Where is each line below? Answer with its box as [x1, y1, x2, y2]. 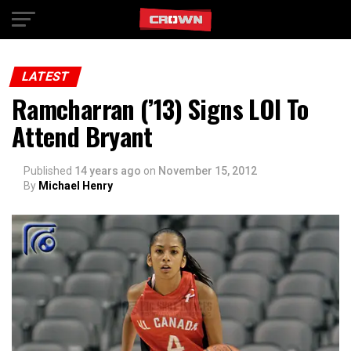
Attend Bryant [12, 118, 153, 154]
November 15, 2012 [158, 165, 257, 177]
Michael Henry [38, 179, 113, 192]
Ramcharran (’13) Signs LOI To [12, 90, 309, 127]
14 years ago [74, 165, 141, 177]
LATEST [20, 69, 71, 84]
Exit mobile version [118, 10, 233, 26]
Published [24, 165, 72, 177]
